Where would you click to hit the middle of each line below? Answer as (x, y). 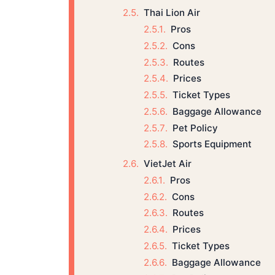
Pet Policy (195, 128)
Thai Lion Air (172, 13)
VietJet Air (167, 163)
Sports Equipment (212, 144)
